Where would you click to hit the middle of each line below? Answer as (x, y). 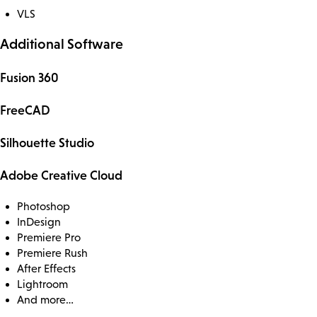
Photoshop (44, 206)
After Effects (46, 268)
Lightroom (42, 284)
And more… (45, 299)
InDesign (39, 221)
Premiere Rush (52, 253)
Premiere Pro (49, 237)
